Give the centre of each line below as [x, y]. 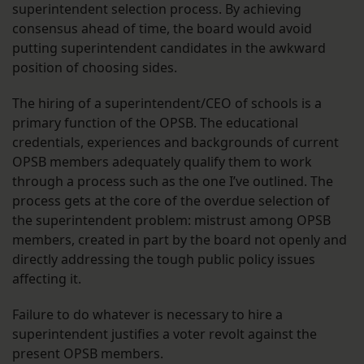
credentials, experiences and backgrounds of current [175, 143]
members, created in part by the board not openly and [180, 240]
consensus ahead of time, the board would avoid [162, 29]
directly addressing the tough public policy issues [164, 260]
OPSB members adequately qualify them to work [162, 162]
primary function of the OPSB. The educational [155, 123]
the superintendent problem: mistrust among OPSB [171, 221]
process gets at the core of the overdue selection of [171, 201]
